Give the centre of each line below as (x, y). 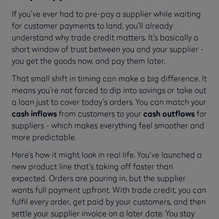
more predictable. (44, 137)
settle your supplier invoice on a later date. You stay (103, 213)
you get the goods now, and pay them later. (88, 60)
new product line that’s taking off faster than (92, 166)
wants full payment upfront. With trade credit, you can (109, 189)
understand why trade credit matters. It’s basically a (105, 37)
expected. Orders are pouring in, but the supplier (99, 178)
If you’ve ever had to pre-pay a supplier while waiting (106, 13)
